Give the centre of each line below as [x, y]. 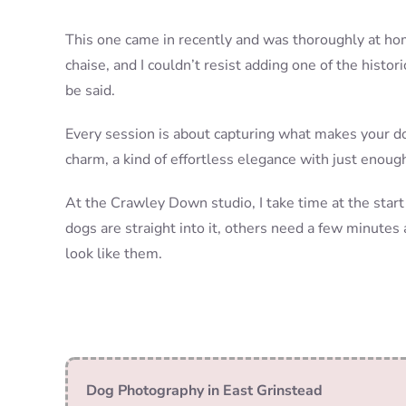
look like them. [113, 254]
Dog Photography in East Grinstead [204, 391]
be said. [90, 91]
